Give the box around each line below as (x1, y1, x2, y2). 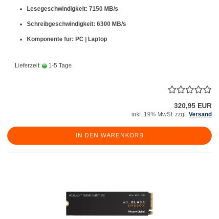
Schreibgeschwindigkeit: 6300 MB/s (27, 21, 126, 27)
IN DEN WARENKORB (75, 132, 144, 139)
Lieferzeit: (15, 62, 42, 69)
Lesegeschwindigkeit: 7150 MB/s (27, 5, 118, 12)
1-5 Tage (47, 62, 72, 69)
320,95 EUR (174, 102, 212, 109)
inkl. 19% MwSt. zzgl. (131, 111, 189, 118)
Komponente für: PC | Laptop (27, 36, 107, 43)
